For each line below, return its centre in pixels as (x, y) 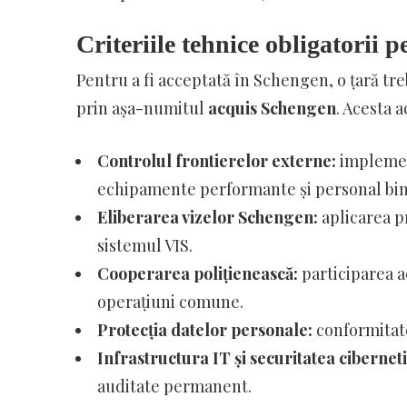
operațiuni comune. (170, 301)
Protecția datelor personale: (204, 329)
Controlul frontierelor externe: (216, 160)
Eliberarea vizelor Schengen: (207, 217)
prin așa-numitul (142, 108)
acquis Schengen (272, 108)
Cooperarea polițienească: (197, 273)
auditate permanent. (174, 386)
